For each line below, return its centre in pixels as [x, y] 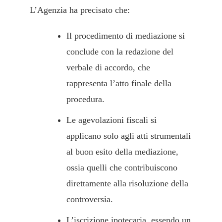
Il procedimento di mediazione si [126, 36]
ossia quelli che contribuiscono [122, 168]
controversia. [90, 199]
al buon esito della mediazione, [122, 152]
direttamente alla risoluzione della [127, 184]
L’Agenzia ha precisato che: [80, 10]
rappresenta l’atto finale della [119, 83]
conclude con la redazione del [120, 52]
